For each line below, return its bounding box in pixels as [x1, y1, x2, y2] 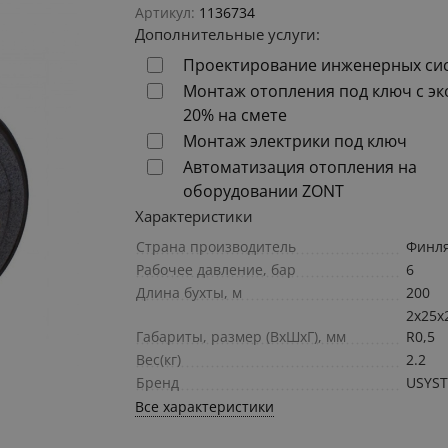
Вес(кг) [136, 350, 182, 370]
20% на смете [183, 104, 288, 127]
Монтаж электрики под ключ [183, 130, 408, 153]
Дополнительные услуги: [135, 24, 321, 45]
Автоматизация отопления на [183, 156, 418, 179]
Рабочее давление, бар [136, 260, 297, 280]
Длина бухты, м [136, 283, 243, 303]
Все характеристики [135, 397, 275, 417]
